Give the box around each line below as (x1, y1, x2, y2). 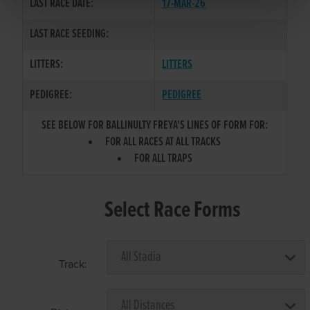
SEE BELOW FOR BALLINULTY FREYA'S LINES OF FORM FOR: (42, 117, 268, 134)
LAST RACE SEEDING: (30, 26, 109, 42)
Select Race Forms (104, 195, 241, 226)
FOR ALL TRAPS (134, 150, 192, 167)
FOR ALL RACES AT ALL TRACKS (105, 134, 221, 150)
